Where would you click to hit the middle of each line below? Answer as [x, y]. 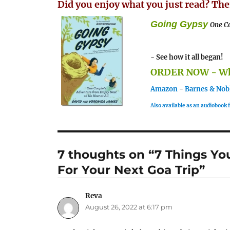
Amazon [164, 89]
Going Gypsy [179, 24]
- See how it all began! [187, 57]
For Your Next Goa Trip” [131, 170]
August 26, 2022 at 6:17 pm [129, 207]
